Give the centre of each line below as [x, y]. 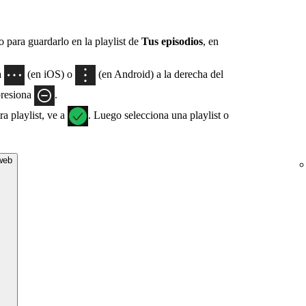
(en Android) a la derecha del [159, 74]
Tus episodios [172, 42]
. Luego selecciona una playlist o [158, 115]
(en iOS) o [50, 74]
